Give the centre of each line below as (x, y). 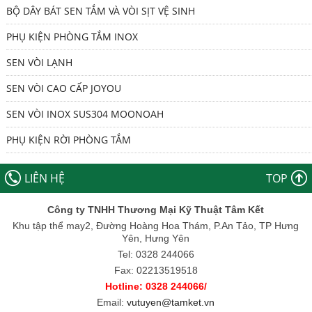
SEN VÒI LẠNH (39, 62)
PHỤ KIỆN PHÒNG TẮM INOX (72, 36)
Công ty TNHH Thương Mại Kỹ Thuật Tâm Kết (156, 209)
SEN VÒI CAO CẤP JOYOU (63, 88)
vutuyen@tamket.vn (171, 302)
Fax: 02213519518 (156, 270)
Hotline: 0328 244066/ (156, 286)
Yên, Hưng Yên (156, 238)
